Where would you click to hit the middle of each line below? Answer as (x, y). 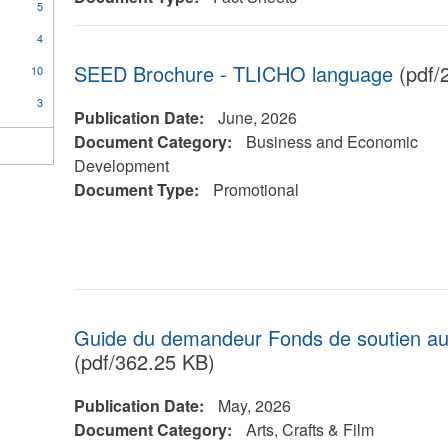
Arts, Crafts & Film (309, 429)
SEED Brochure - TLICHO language (233, 73)
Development (121, 165)
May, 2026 (254, 405)
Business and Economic (331, 141)
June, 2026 (257, 117)
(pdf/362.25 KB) (144, 361)
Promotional (255, 189)
